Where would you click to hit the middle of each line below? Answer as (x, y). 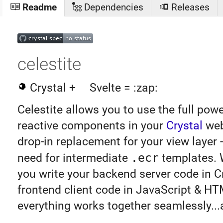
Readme (38, 7)
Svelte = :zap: (122, 88)
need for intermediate (74, 158)
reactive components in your (92, 126)
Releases (189, 7)
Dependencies (113, 7)
